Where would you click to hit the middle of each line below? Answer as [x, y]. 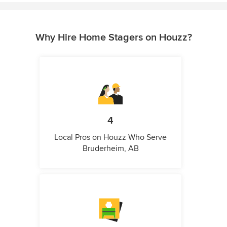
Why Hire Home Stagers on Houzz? [113, 38]
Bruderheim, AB [110, 149]
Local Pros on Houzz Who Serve [110, 138]
